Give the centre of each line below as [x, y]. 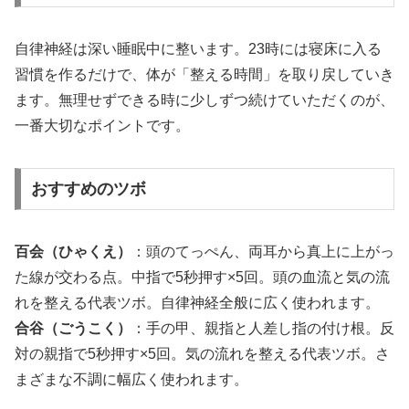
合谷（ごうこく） [73, 329]
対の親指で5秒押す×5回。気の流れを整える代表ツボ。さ [202, 354]
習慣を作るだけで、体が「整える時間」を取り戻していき [204, 75]
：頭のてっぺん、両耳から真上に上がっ [263, 252]
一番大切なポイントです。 [102, 126]
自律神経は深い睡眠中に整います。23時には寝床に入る [198, 49]
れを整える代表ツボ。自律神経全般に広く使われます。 [197, 303]
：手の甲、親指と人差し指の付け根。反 [263, 329]
